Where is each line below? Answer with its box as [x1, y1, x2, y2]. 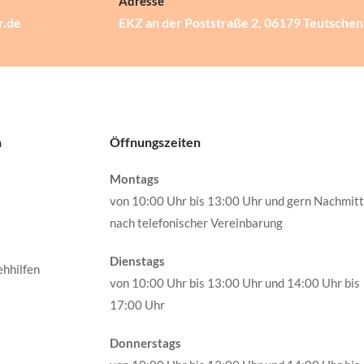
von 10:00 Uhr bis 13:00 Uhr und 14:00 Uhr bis [109, 275, 360, 290]
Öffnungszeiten [109, 134, 201, 149]
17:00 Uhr [109, 297, 165, 312]
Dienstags [109, 253, 165, 268]
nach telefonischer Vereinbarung [109, 215, 283, 230]
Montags [109, 171, 159, 186]
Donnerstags [109, 336, 181, 350]
